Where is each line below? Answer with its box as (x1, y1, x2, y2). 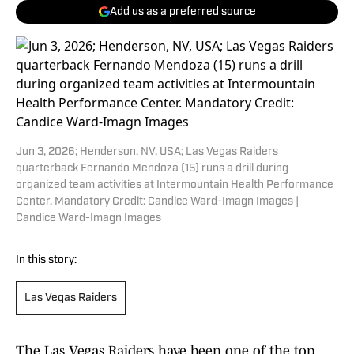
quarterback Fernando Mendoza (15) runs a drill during (16, 163, 288, 175)
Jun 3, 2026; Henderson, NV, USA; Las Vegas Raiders (16, 146, 278, 158)
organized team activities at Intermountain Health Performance (16, 179, 333, 191)
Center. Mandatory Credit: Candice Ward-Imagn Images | (16, 196, 299, 208)
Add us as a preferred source (109, 6, 256, 18)
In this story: (16, 254, 77, 266)
